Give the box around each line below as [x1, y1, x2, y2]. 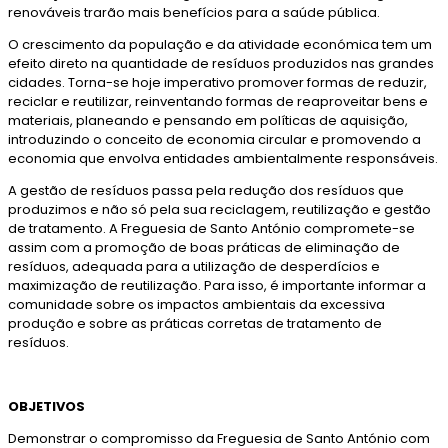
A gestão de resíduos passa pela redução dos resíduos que [8, 181, 404, 201]
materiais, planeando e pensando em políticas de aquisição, [8, 111, 408, 131]
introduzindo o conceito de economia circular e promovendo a [8, 130, 421, 150]
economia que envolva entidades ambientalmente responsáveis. [8, 149, 438, 169]
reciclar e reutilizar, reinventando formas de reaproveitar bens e [8, 92, 428, 112]
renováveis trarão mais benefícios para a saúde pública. [8, 3, 380, 23]
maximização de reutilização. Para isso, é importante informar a [8, 276, 426, 296]
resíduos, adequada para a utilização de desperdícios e [8, 257, 380, 277]
